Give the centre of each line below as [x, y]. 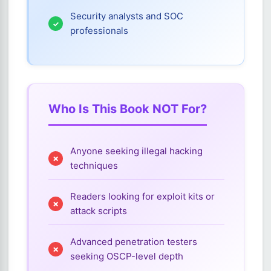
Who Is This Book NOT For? [128, 109]
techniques [94, 165]
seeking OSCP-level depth [127, 256]
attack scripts [99, 211]
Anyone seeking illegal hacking [136, 151]
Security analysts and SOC [127, 16]
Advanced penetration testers [134, 242]
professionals [99, 31]
